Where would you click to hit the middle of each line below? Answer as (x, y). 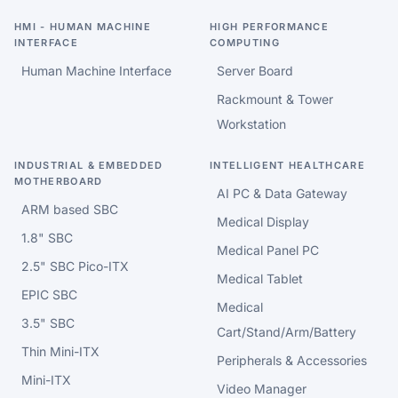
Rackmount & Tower (275, 99)
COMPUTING (245, 43)
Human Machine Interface (96, 71)
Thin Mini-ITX (60, 352)
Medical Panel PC (268, 251)
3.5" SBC (48, 323)
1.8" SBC (47, 238)
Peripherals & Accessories (292, 361)
